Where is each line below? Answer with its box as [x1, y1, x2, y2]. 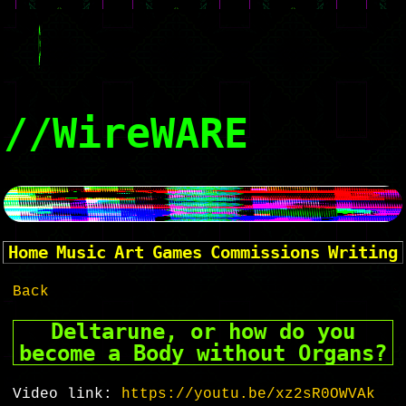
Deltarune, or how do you [51, 319, 355, 345]
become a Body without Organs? [19, 341, 387, 367]
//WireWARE [4, 110, 249, 159]
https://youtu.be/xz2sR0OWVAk [121, 386, 376, 403]
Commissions [209, 241, 320, 263]
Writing [327, 241, 398, 263]
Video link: [13, 386, 122, 403]
